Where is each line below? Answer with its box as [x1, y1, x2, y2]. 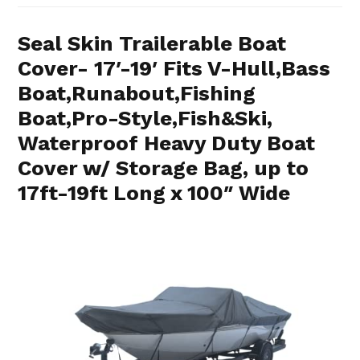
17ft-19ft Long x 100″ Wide [18, 181, 291, 206]
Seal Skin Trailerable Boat [18, 31, 287, 56]
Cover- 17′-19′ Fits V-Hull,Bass [18, 56, 331, 81]
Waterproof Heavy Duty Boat [18, 131, 316, 156]
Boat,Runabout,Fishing [18, 81, 256, 106]
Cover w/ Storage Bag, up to [18, 156, 309, 181]
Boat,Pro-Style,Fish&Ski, [18, 106, 273, 131]
